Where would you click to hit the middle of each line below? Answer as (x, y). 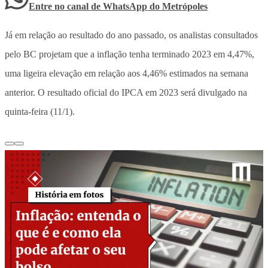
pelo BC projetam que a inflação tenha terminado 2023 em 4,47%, (130, 54)
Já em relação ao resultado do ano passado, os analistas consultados (131, 35)
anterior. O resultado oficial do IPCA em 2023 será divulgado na (126, 92)
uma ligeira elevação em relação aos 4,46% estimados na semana (127, 73)
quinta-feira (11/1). (40, 111)
